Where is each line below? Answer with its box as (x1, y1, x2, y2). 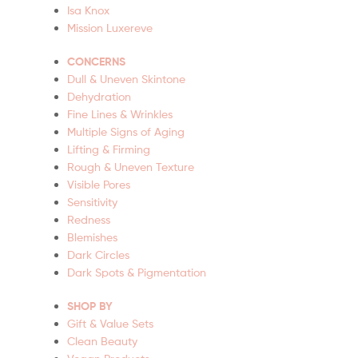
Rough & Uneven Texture (67, 159, 194, 173)
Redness (67, 212, 110, 226)
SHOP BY (67, 298, 113, 313)
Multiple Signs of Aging (67, 124, 185, 138)
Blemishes (67, 229, 117, 244)
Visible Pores (67, 177, 130, 191)
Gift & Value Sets (67, 316, 153, 330)
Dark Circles (67, 247, 129, 261)
